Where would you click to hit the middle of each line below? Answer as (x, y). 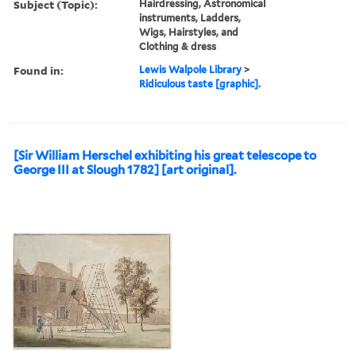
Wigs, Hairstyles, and (189, 32)
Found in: (39, 70)
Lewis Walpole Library (191, 69)
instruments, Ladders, (190, 17)
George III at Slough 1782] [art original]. (125, 170)
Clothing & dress (178, 46)
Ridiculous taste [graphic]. (200, 83)
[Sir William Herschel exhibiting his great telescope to (165, 155)
